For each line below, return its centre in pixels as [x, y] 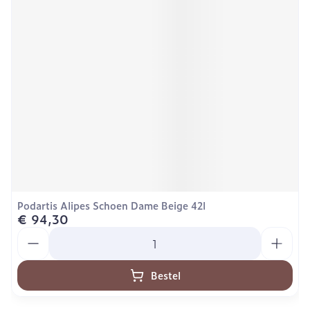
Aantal [35, 233]
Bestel [165, 275]
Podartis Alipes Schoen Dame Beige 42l [111, 205]
